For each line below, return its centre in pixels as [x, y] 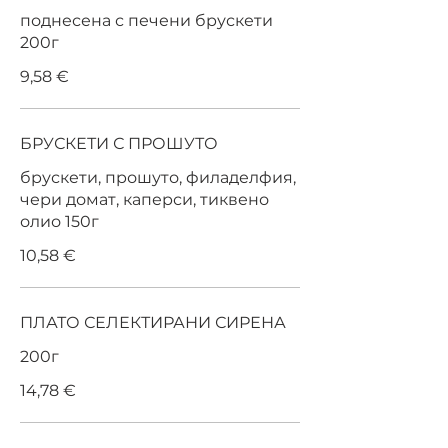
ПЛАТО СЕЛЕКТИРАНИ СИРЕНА [153, 322]
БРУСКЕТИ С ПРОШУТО [119, 143]
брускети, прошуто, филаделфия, [158, 177]
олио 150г [59, 221]
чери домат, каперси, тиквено [144, 199]
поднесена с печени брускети [146, 20]
